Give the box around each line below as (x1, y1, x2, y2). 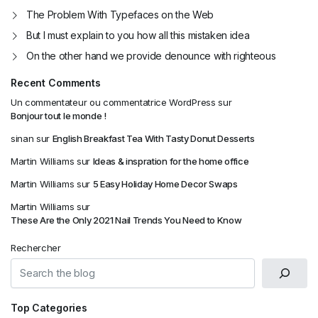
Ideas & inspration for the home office (92, 155, 249, 167)
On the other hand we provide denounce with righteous (26, 49, 276, 62)
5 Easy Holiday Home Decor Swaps (92, 177, 238, 190)
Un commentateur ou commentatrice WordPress (11, 96, 216, 108)
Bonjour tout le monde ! (11, 109, 106, 121)
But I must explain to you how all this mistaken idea (26, 28, 250, 41)
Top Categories (11, 301, 88, 314)
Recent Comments (11, 76, 101, 89)
